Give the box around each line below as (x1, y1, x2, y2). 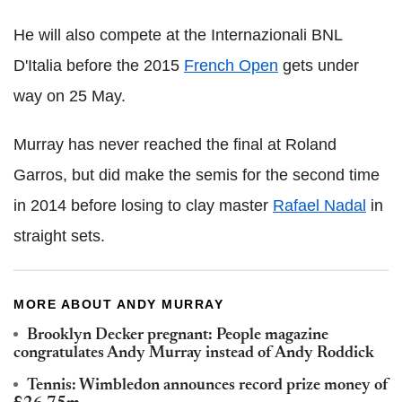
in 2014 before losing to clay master (13, 196, 273, 214)
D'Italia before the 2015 (13, 56, 184, 74)
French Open (184, 56, 278, 74)
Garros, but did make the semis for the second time (13, 165, 380, 184)
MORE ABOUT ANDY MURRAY (13, 296, 223, 311)
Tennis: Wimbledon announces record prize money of (27, 377, 389, 394)
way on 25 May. (13, 86, 126, 105)
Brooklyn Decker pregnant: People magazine (27, 327, 328, 344)
